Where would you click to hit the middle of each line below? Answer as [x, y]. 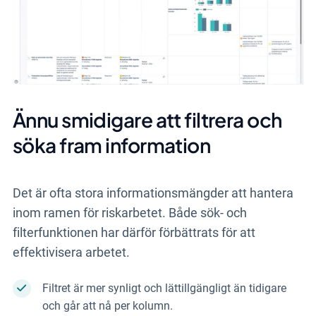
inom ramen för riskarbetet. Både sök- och [129, 213]
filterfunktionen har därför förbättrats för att [134, 233]
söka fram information [111, 145]
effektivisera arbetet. [71, 253]
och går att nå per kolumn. [107, 306]
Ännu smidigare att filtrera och [147, 120]
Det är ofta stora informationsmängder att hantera [153, 193]
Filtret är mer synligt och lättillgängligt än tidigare [164, 288]
